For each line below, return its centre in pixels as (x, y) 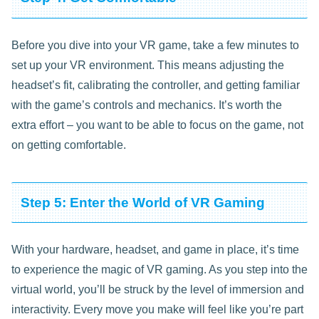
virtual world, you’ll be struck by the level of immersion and (158, 290)
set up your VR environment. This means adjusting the (148, 65)
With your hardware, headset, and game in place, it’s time (155, 250)
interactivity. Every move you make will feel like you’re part (157, 310)
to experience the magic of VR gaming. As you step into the (159, 270)
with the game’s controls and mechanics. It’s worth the (147, 105)
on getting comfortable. (69, 145)
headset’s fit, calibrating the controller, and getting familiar (156, 85)
